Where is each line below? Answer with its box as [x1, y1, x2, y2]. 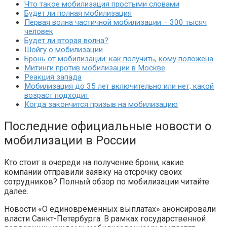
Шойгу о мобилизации [24, 45, 103, 55]
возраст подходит [24, 91, 89, 100]
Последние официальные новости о [4, 119, 211, 134]
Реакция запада [24, 72, 82, 82]
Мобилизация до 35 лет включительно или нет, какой [24, 82, 214, 91]
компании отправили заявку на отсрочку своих [4, 167, 182, 177]
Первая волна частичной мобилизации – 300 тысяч [24, 18, 207, 27]
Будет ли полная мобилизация [24, 9, 132, 18]
